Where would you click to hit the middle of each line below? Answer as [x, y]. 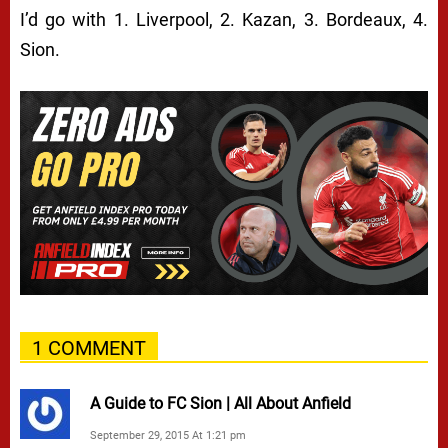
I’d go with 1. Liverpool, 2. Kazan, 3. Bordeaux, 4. [224, 19]
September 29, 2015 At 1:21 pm [168, 435]
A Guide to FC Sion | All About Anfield [220, 403]
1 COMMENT [89, 347]
